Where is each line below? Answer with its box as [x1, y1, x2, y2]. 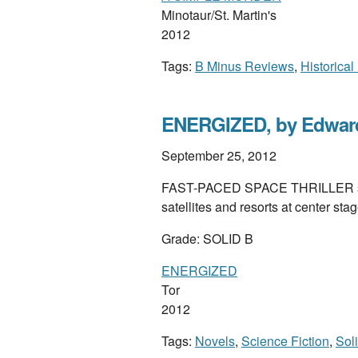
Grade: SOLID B [161, 229, 253, 248]
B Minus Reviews [195, 57, 294, 75]
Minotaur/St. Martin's [161, 6, 276, 24]
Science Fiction [241, 332, 329, 350]
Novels [195, 332, 235, 350]
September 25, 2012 [161, 146, 276, 165]
